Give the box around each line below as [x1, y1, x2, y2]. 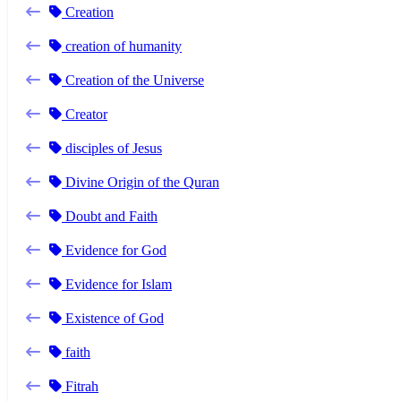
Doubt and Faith [62, 208, 158, 224]
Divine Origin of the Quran [62, 174, 219, 190]
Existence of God [62, 310, 164, 326]
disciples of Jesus [62, 140, 162, 156]
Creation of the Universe [62, 72, 204, 88]
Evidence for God [62, 242, 166, 258]
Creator [62, 106, 107, 122]
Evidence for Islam [62, 276, 172, 292]
